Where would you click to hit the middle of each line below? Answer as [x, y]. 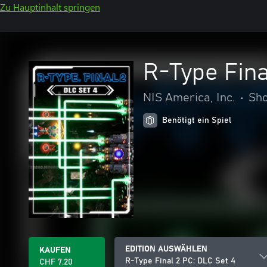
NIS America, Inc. [189, 98]
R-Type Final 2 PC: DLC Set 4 [180, 261]
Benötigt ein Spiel [197, 120]
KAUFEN [55, 250]
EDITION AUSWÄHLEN [166, 249]
